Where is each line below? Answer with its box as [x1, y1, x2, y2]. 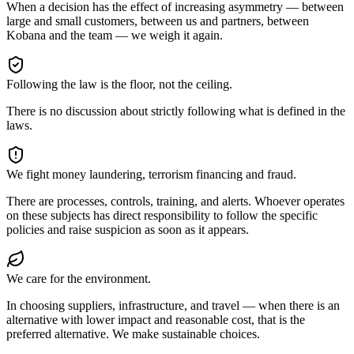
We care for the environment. [6, 272, 151, 286]
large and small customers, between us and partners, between [6, 14, 309, 28]
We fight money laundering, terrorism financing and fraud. [6, 168, 296, 182]
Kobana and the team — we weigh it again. [6, 28, 223, 43]
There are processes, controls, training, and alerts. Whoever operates [6, 194, 345, 209]
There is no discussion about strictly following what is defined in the [6, 104, 345, 119]
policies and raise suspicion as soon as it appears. [6, 223, 249, 237]
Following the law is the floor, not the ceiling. [6, 77, 232, 92]
